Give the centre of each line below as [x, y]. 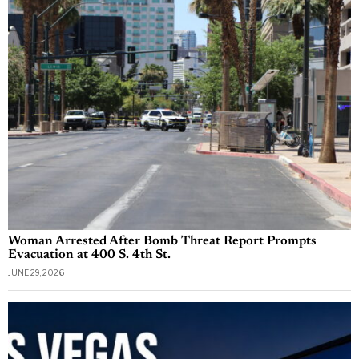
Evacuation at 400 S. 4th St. [89, 255]
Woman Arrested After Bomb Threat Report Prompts [162, 242]
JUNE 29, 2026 [36, 273]
